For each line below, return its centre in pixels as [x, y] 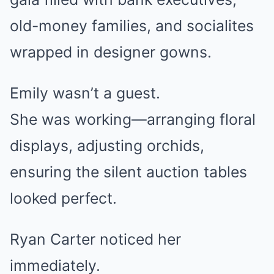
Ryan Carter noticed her [95, 239]
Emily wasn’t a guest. [85, 93]
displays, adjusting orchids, [107, 146]
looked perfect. [63, 198]
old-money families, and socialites [132, 26]
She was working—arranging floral [133, 119]
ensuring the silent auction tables [128, 172]
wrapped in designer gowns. [111, 52]
